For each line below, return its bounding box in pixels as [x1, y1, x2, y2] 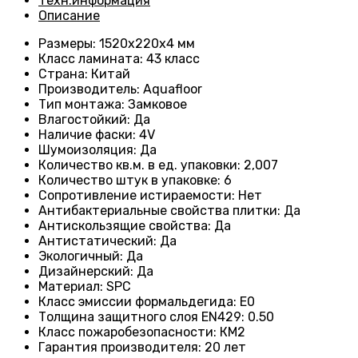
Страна [38, 66, 85, 82]
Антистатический [38, 233, 153, 249]
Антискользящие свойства [38, 218, 208, 234]
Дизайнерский [38, 264, 130, 280]
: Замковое [121, 97, 187, 113]
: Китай [85, 66, 130, 82]
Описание [38, 8, 100, 24]
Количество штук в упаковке [38, 173, 217, 189]
